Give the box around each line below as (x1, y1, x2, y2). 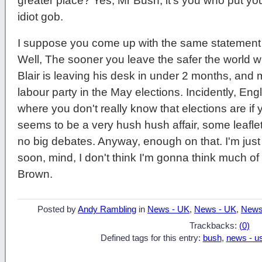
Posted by (37, 204, 78, 214)
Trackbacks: (189, 220, 239, 230)
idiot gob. (18, 10, 63, 23)
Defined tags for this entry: (100, 233, 203, 243)
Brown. (18, 168, 53, 181)
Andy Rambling (78, 204, 136, 214)
